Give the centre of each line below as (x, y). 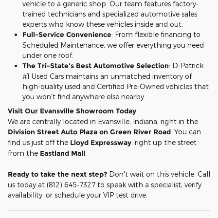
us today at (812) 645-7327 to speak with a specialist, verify (105, 185)
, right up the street (164, 143)
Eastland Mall (63, 154)
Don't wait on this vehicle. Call (159, 174)
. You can (186, 132)
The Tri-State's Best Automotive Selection (96, 66)
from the (24, 153)
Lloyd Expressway (101, 143)
